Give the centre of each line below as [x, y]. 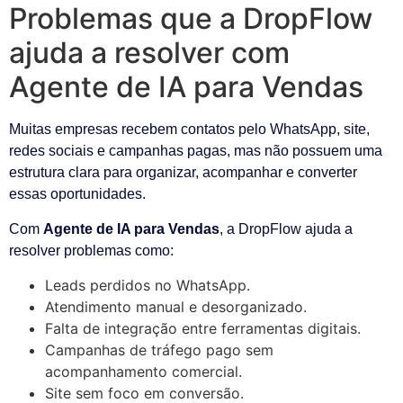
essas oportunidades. [77, 194]
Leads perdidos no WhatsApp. [148, 286]
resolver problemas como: [91, 250]
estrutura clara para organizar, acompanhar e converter [183, 173]
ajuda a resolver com [149, 53]
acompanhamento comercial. [143, 372]
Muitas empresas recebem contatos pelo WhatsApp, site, [189, 130]
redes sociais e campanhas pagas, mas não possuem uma [196, 151]
